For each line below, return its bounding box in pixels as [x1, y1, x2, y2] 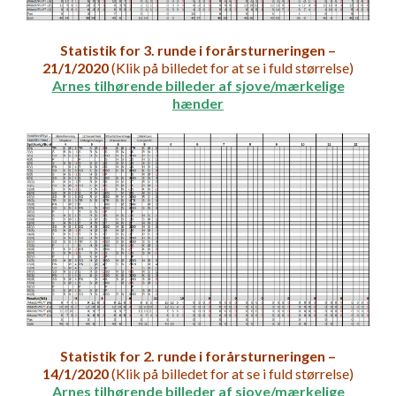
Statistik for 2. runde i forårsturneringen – [60, 347, 336, 365]
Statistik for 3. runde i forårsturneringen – [60, 42, 336, 59]
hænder [172, 95, 224, 112]
